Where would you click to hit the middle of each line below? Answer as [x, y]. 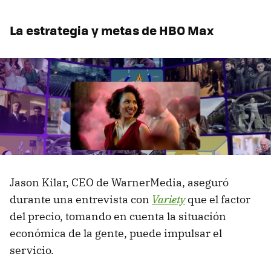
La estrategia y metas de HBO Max [112, 30]
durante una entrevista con [81, 200]
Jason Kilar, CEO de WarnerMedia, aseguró [119, 183]
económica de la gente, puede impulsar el [116, 233]
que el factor [218, 200]
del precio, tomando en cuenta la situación [118, 217]
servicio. [32, 250]
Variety [168, 200]
